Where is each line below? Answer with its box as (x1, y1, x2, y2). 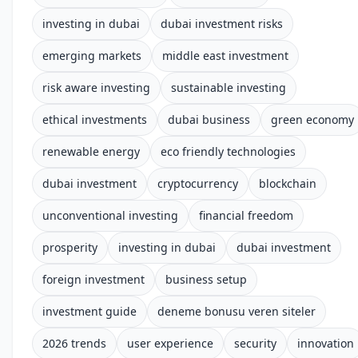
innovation (297, 336, 354, 351)
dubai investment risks (161, 16, 283, 31)
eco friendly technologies (161, 144, 296, 159)
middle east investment (162, 48, 288, 63)
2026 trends (42, 336, 106, 351)
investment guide (42, 304, 137, 319)
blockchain (259, 176, 316, 191)
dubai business (168, 112, 250, 127)
